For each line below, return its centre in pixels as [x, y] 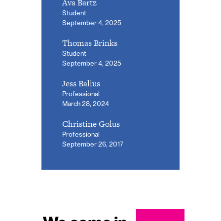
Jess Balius [81, 84]
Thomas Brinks [90, 43]
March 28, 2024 [86, 104]
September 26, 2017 [93, 144]
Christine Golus [91, 124]
